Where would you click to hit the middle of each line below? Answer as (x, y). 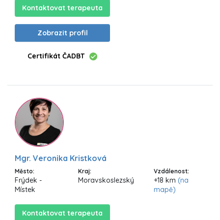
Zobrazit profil (62, 33)
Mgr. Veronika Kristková (61, 158)
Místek (25, 190)
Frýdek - (28, 180)
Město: (25, 171)
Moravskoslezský (106, 180)
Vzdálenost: (171, 171)
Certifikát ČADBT (56, 56)
